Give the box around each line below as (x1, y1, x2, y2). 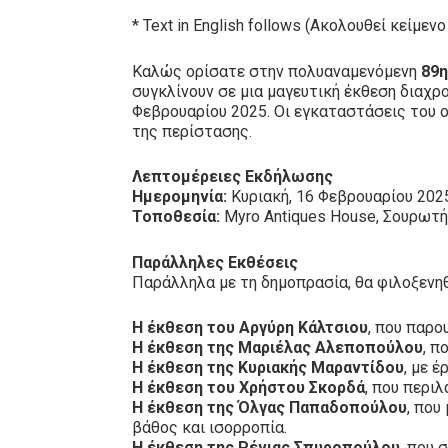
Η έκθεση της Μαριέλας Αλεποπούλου (132, 338, 423, 358)
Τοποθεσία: (132, 207, 220, 227)
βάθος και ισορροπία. (132, 418, 287, 438)
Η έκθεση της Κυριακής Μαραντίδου (132, 358, 404, 378)
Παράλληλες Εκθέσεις (132, 252, 298, 272)
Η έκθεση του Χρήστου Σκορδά (132, 378, 365, 398)
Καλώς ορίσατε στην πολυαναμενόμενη (132, 61, 421, 81)
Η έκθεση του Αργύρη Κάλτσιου (132, 318, 368, 338)
